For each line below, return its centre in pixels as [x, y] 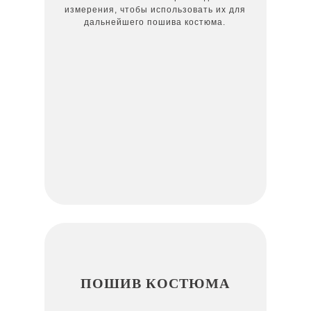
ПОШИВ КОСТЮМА [155, 283]
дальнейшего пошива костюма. [155, 22]
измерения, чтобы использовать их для [155, 9]
